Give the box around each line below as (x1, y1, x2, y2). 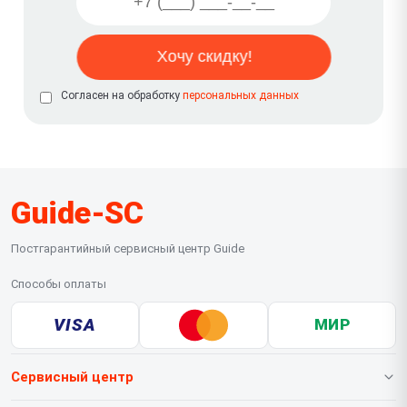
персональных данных (183, 88, 299, 102)
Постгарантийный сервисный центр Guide (11, 241, 244, 255)
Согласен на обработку (61, 88, 183, 102)
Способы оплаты (11, 276, 106, 291)
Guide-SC (11, 194, 143, 231)
